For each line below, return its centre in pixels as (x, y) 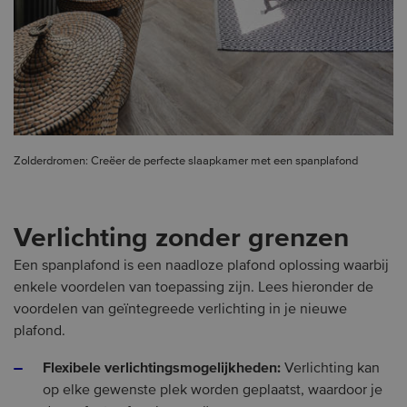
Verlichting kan (330, 368)
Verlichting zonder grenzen (181, 238)
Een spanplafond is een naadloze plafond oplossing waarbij (201, 266)
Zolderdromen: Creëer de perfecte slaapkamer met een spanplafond (186, 161)
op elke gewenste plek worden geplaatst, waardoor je (213, 390)
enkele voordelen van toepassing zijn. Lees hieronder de (194, 288)
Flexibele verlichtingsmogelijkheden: (162, 367)
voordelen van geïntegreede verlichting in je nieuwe (180, 309)
